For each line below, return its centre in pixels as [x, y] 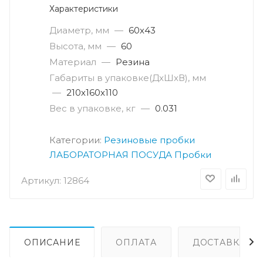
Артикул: [41, 181]
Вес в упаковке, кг [92, 109]
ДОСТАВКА [219, 243]
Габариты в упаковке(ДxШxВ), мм [128, 78]
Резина [133, 62]
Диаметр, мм [79, 31]
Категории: [77, 140]
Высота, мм [75, 46]
